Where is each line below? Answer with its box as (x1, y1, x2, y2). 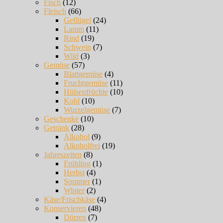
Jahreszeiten (44, 150, 82, 159)
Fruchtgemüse (64, 79, 108, 88)
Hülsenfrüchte (64, 88, 108, 97)
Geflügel (64, 16, 91, 25)
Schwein (64, 43, 91, 52)
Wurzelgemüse (64, 106, 110, 114)
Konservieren (44, 204, 86, 213)
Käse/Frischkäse (44, 195, 95, 204)
